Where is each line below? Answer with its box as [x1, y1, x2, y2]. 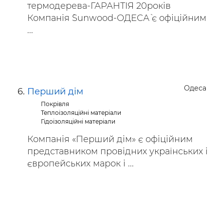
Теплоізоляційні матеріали [41, 109, 122, 116]
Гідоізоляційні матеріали [41, 118, 116, 125]
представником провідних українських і [27, 146, 208, 157]
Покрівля [41, 100, 70, 108]
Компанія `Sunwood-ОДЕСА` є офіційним [27, 13, 206, 23]
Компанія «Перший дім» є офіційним [27, 134, 193, 145]
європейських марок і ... [27, 158, 134, 169]
